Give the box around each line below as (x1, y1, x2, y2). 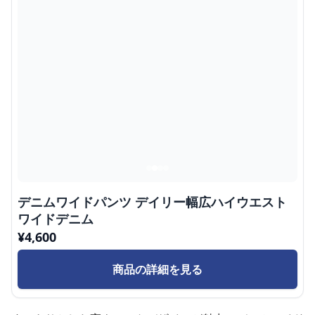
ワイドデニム (18, 210, 94, 227)
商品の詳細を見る (112, 262, 202, 277)
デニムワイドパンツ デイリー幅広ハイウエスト (18, 193, 287, 210)
